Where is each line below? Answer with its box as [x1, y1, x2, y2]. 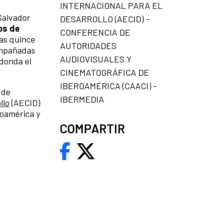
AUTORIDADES [60, 40, 116, 51]
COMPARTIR [60, 121, 125, 136]
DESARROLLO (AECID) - [60, 13, 150, 24]
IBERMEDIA [60, 94, 104, 105]
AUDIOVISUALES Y [60, 54, 132, 64]
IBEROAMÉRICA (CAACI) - [60, 80, 157, 91]
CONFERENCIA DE [60, 27, 130, 38]
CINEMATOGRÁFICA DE [60, 67, 149, 78]
